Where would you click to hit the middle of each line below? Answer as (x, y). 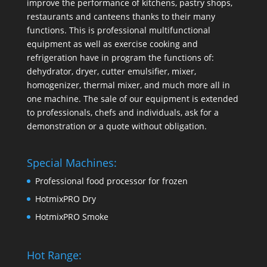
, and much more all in (185, 85)
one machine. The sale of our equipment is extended (132, 98)
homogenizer (53, 85)
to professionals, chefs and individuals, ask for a (122, 112)
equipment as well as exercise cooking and (112, 44)
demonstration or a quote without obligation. (117, 126)
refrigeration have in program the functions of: (120, 57)
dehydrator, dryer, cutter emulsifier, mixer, (111, 71)
